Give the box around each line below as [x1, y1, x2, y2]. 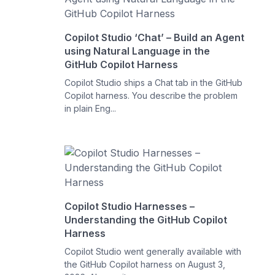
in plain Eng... [64, 103, 117, 114]
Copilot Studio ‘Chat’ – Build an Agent [64, 31, 245, 44]
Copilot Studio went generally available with [64, 246, 242, 257]
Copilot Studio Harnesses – [64, 200, 195, 212]
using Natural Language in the [64, 45, 211, 57]
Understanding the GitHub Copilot [64, 214, 228, 226]
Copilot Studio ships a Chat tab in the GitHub [64, 77, 243, 88]
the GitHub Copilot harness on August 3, [64, 259, 226, 269]
